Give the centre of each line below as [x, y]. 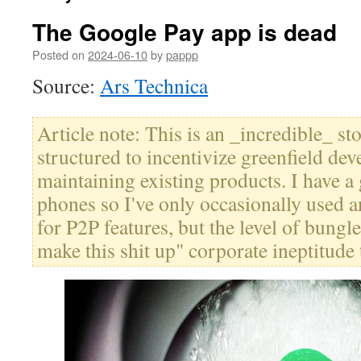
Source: [66, 85]
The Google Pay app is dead [185, 32]
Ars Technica [154, 85]
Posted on [58, 54]
